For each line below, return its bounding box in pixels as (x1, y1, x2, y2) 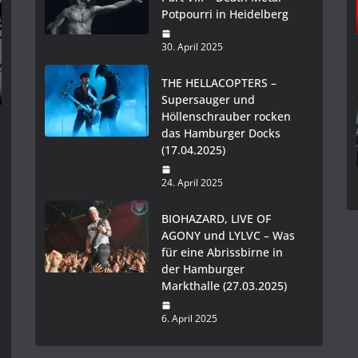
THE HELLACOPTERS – (161, 75, 276, 91)
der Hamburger (161, 261, 245, 277)
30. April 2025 (161, 40, 223, 54)
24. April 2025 (161, 176, 223, 190)
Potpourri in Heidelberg (161, 6, 288, 22)
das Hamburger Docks (161, 125, 280, 141)
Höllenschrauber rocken (161, 109, 291, 125)
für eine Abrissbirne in (161, 245, 283, 261)
